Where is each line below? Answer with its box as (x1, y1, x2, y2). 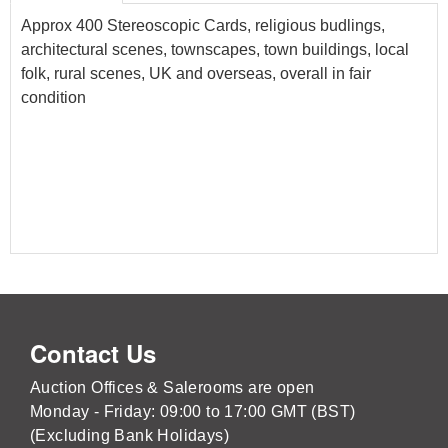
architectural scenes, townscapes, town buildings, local (21, 40, 409, 58)
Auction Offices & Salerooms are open (30, 378, 315, 396)
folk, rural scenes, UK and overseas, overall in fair (21, 64, 371, 82)
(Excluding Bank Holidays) (30, 426, 229, 444)
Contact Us (30, 335, 156, 370)
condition (21, 88, 86, 106)
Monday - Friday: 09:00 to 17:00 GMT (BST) (30, 402, 356, 420)
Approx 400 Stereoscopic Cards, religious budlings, (21, 16, 385, 34)
